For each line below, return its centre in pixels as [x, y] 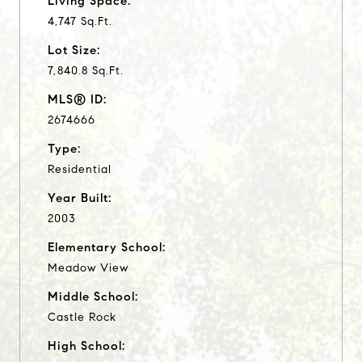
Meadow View [88, 267]
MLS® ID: [77, 99]
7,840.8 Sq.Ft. [86, 70]
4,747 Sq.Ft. [80, 21]
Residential [80, 169]
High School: [86, 345]
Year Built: [80, 198]
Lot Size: [74, 50]
